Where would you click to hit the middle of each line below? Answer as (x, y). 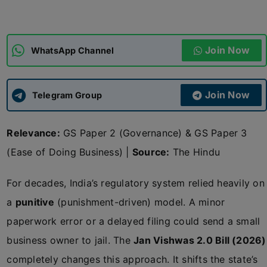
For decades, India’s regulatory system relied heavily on (136, 183)
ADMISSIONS (44, 25)
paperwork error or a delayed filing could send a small (133, 221)
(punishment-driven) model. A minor (139, 202)
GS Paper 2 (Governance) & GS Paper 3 (153, 133)
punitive (35, 202)
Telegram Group (67, 95)
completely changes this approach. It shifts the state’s (132, 259)
